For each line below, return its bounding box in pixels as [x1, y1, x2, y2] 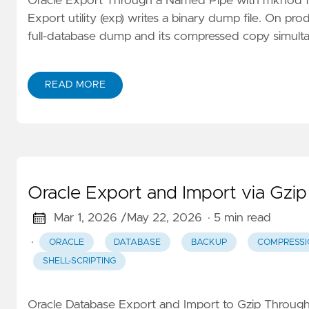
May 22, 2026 [126, 212, 202, 225]
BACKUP [190, 237, 227, 247]
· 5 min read [207, 212, 271, 225]
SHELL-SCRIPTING [42, 256, 116, 266]
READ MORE [45, 80, 106, 90]
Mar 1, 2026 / [53, 212, 127, 225]
